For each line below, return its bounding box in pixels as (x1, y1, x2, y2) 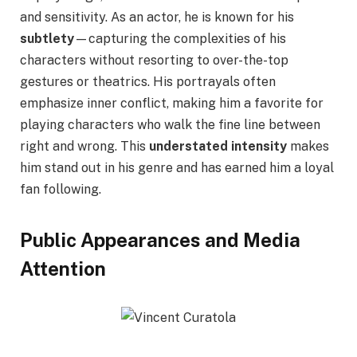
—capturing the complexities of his (74, 30, 286, 46)
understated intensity (149, 138, 287, 154)
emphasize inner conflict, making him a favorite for (20, 95, 324, 111)
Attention (20, 257, 106, 280)
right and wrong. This (20, 138, 149, 154)
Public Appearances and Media (20, 228, 300, 251)
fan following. (20, 181, 101, 197)
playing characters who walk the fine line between (20, 116, 320, 132)
